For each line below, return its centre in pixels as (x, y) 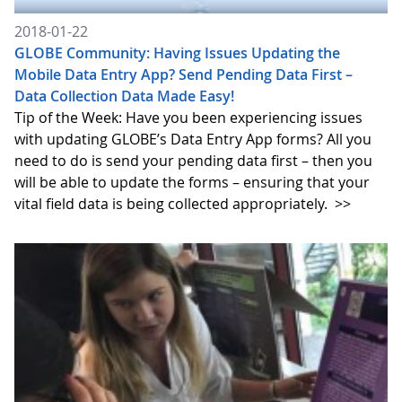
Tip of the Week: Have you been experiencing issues (188, 117)
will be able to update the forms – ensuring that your (192, 182)
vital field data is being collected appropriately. (173, 203)
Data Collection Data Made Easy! (124, 96)
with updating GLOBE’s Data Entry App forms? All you (193, 139)
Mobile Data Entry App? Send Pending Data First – (184, 74)
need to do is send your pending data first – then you (193, 160)
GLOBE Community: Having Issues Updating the (177, 52)
